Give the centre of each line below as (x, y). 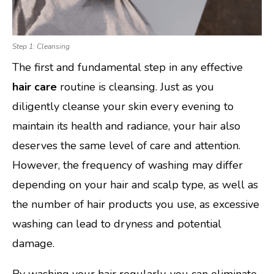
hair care (35, 87)
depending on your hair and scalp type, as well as (135, 185)
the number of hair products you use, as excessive (136, 205)
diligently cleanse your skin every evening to (123, 107)
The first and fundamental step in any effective (128, 68)
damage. (33, 244)
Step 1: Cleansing (41, 47)
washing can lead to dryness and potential (117, 224)
